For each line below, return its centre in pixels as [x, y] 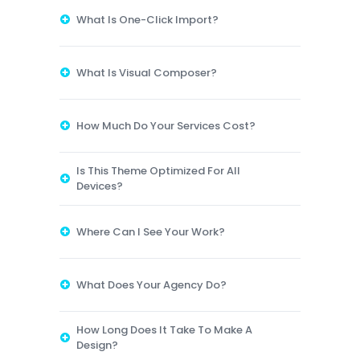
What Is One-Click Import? [147, 19]
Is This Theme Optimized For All [158, 170]
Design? [97, 345]
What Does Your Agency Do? [151, 284]
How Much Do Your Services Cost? [166, 125]
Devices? [100, 186]
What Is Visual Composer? [147, 72]
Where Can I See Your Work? [151, 231]
